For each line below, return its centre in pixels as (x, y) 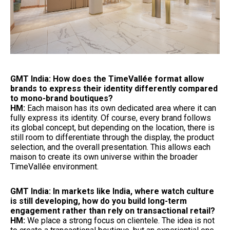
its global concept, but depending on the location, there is (112, 127)
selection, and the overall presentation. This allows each (110, 147)
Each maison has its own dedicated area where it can (122, 108)
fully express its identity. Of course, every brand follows (111, 118)
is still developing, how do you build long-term (99, 201)
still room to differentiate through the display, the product (112, 137)
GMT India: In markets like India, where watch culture (112, 191)
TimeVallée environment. (54, 166)
